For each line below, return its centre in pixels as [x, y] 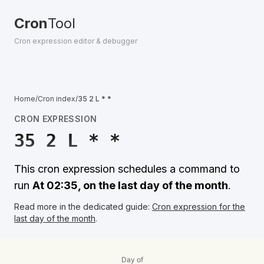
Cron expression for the [199, 207]
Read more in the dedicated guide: [82, 207]
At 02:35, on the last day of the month [130, 185]
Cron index [57, 99]
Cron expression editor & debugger [76, 41]
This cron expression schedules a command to [127, 169]
